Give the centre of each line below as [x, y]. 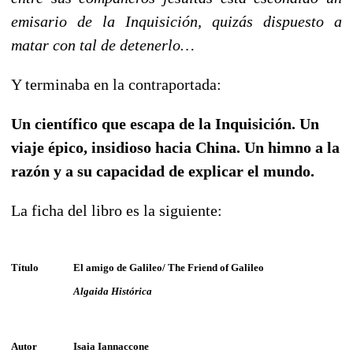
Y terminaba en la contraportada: [116, 84]
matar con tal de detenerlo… [103, 45]
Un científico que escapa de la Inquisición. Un [165, 123]
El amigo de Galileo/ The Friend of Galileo [169, 267]
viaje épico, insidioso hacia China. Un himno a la [175, 147]
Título [25, 267]
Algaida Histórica [113, 291]
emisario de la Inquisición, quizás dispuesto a [176, 21]
